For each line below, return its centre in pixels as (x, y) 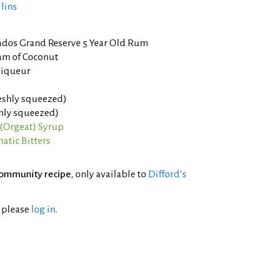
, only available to (110, 174)
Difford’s (167, 174)
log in (43, 209)
